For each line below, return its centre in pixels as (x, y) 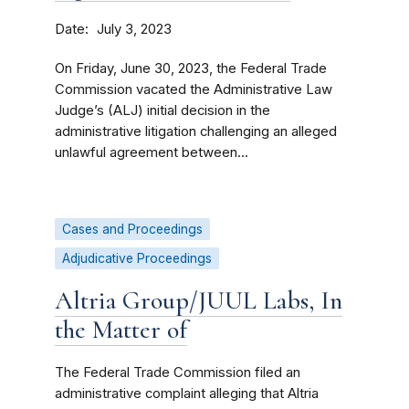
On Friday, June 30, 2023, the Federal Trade (191, 68)
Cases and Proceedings (132, 229)
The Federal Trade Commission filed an (178, 372)
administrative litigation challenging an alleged (196, 131)
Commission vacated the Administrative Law (194, 89)
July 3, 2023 (134, 29)
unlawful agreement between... (152, 152)
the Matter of (121, 330)
